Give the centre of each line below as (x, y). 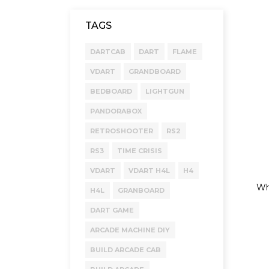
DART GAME (112, 210)
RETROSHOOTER (122, 131)
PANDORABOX (116, 111)
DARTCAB (108, 52)
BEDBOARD (111, 91)
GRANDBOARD (155, 71)
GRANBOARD (141, 190)
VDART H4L (149, 171)
